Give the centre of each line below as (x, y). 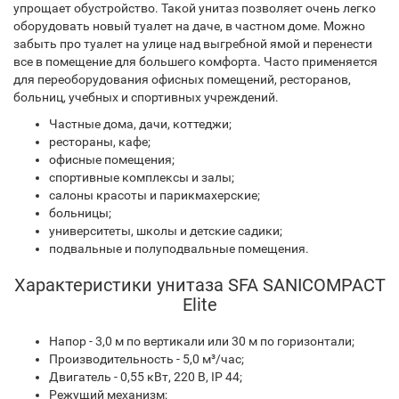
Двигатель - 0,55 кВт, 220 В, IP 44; (146, 377)
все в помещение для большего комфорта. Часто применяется (195, 61)
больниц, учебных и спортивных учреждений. (146, 97)
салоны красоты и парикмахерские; (155, 195)
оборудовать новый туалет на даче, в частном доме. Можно (189, 26)
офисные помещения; (112, 159)
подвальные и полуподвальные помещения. (179, 248)
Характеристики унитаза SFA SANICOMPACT (199, 285)
